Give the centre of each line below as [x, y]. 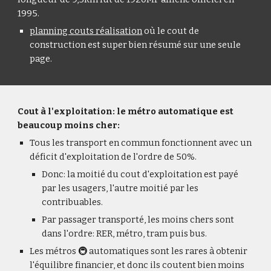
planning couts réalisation [86, 31]
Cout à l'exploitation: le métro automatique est [126, 111]
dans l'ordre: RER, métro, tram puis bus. [125, 233]
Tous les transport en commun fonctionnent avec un [141, 143]
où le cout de [171, 31]
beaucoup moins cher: [69, 125]
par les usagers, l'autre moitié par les [120, 188]
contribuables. [73, 202]
